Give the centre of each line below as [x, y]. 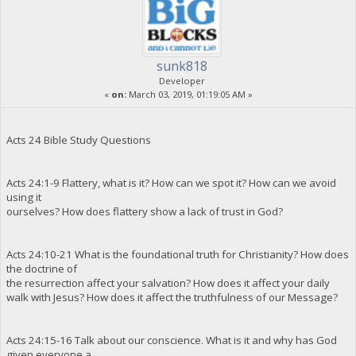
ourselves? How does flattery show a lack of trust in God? [144, 211]
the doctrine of [41, 268]
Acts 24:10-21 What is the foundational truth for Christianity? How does [177, 254]
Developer [182, 80]
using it [23, 197]
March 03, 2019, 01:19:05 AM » [189, 94]
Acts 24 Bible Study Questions [78, 139]
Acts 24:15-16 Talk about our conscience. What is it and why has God [171, 340]
